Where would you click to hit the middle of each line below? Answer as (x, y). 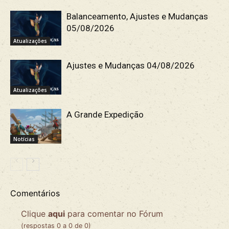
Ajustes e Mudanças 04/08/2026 (131, 65)
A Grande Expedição (105, 114)
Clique (35, 213)
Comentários (35, 193)
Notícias (24, 139)
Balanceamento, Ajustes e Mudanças (137, 16)
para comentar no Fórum (114, 213)
